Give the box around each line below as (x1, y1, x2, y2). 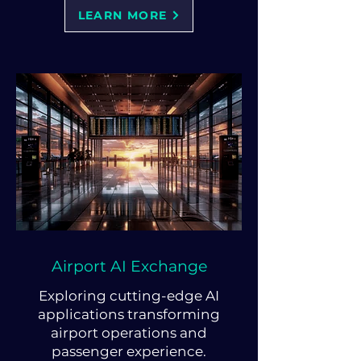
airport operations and (50, 325, 207, 341)
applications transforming (37, 306, 220, 322)
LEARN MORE (77, 8, 168, 23)
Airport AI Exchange (51, 257, 207, 276)
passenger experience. (51, 343, 206, 359)
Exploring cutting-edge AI (38, 288, 219, 304)
